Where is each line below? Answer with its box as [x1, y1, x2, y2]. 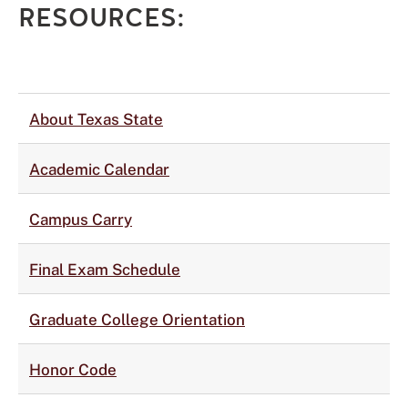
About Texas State [29, 110, 163, 128]
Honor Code [29, 361, 117, 379]
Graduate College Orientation [29, 311, 245, 329]
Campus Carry [29, 210, 132, 229]
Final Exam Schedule [29, 260, 180, 279]
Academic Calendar [29, 160, 169, 178]
